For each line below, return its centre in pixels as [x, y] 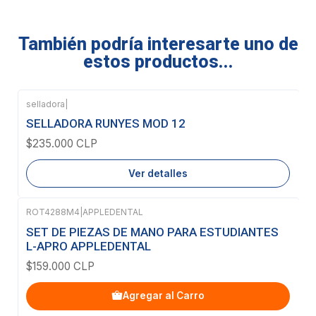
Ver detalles [158, 173]
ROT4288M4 [53, 212]
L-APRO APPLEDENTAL [89, 246]
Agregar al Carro [164, 296]
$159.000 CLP [60, 266]
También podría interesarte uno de [158, 44]
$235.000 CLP [62, 144]
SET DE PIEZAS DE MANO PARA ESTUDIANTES [152, 232]
